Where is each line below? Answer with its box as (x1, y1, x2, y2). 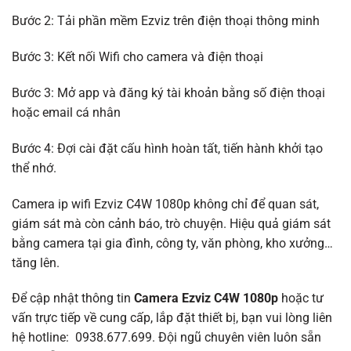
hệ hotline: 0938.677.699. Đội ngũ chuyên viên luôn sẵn (12, 330, 321, 346)
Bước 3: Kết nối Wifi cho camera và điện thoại (12, 49, 263, 65)
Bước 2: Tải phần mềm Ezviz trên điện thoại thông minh (12, 13, 320, 29)
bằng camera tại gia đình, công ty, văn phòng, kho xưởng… (12, 235, 333, 251)
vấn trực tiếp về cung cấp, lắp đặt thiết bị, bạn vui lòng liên (12, 310, 332, 326)
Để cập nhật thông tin (12, 291, 134, 306)
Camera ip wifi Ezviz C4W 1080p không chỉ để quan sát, (12, 196, 319, 212)
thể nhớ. (12, 160, 56, 175)
